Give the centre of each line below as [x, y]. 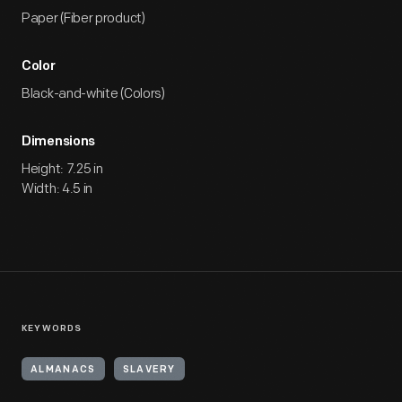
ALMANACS [63, 370]
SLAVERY [149, 370]
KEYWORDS [52, 329]
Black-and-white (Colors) [93, 94]
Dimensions [58, 142]
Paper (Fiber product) [83, 18]
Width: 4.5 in [57, 189]
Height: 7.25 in [62, 169]
